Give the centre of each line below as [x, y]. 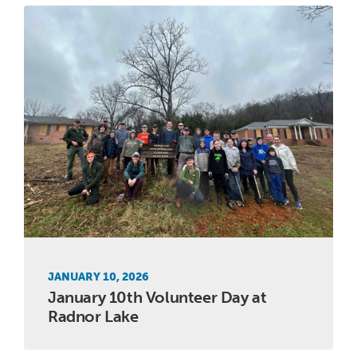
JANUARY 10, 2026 [98, 277]
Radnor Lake [93, 316]
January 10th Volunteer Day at [157, 297]
